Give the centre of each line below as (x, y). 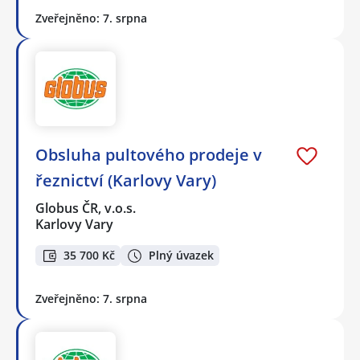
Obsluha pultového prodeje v (149, 154)
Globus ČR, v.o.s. (86, 208)
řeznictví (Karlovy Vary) (126, 180)
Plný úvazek (181, 256)
